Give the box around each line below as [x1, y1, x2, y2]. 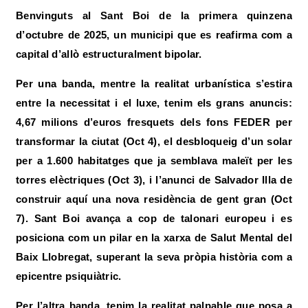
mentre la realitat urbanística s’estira [100, 78, 292, 89]
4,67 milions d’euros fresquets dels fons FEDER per [16, 116, 292, 128]
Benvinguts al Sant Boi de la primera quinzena [16, 10, 292, 21]
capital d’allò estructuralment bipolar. [16, 48, 202, 60]
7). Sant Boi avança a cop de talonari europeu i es [16, 212, 292, 224]
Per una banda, [16, 78, 101, 89]
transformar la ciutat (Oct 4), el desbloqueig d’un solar [16, 135, 292, 147]
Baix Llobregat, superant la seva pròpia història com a [16, 251, 292, 263]
